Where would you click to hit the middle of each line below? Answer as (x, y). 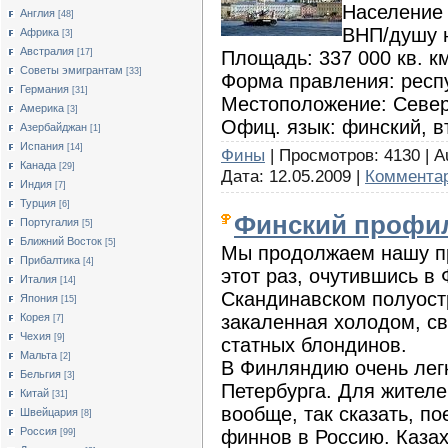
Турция (38, 203)
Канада (38, 165)
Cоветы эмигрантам (71, 70)
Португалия (49, 222)
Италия (38, 279)
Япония (39, 298)
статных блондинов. (314, 344)
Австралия (47, 51)
